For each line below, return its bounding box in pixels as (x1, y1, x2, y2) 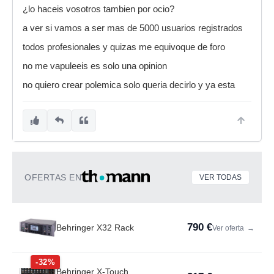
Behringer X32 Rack (56, 223, 134, 232)
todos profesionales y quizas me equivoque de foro (23, 42, 225, 52)
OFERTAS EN (24, 172, 81, 182)
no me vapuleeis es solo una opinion (23, 61, 167, 71)
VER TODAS (199, 173, 242, 182)
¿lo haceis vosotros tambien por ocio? (23, 4, 174, 14)
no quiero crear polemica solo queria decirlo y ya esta (23, 80, 235, 90)
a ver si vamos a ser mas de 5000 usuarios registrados (23, 23, 243, 33)
